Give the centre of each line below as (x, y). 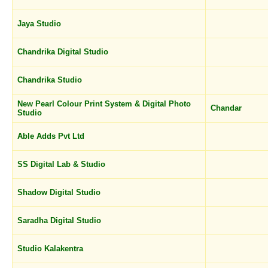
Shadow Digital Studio (60, 192)
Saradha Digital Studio (60, 220)
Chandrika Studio (51, 80)
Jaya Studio (40, 24)
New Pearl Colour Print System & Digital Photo (104, 104)
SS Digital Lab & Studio (63, 164)
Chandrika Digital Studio (64, 52)
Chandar (227, 108)
